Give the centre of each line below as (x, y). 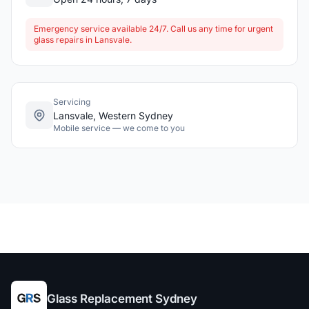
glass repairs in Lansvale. (83, 40)
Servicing (72, 102)
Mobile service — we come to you (119, 128)
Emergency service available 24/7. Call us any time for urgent (153, 29)
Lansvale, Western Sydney (113, 116)
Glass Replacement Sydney (122, 298)
